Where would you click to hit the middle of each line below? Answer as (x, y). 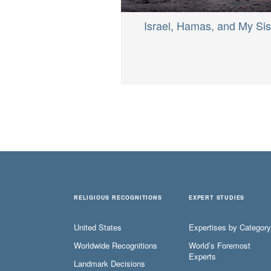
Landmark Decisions (109, 263)
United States (98, 227)
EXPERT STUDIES (217, 197)
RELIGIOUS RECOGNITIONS (118, 197)
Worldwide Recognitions (116, 245)
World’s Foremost (220, 245)
